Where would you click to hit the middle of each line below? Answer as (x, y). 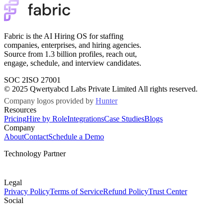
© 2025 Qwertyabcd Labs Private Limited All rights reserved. (101, 89)
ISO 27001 (43, 80)
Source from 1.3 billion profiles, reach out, (70, 54)
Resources (20, 110)
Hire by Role (47, 118)
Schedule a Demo (76, 136)
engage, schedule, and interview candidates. (73, 63)
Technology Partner (35, 153)
